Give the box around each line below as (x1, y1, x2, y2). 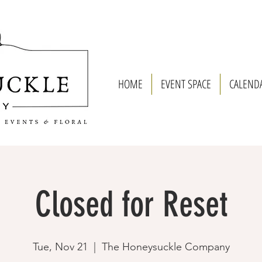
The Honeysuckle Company (101, 240, 230, 253)
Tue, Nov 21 (32, 240, 88, 253)
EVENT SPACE (161, 76, 211, 92)
